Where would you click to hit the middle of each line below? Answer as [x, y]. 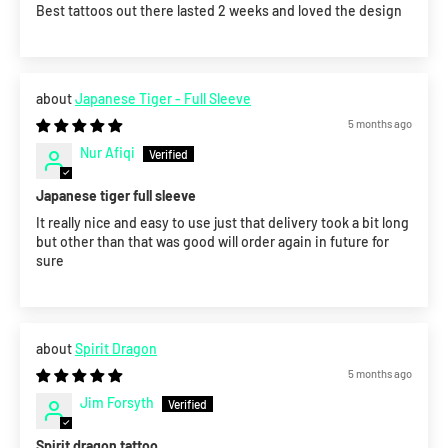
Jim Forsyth [117, 403]
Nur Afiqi [107, 153]
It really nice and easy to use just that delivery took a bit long [222, 223]
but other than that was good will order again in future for [212, 242]
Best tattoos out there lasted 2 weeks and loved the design [219, 11]
